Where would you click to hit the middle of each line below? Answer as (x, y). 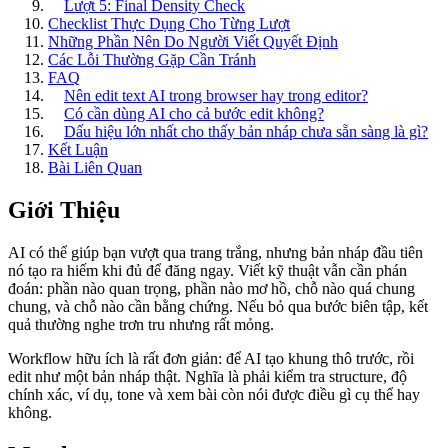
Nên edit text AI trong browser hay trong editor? (216, 95)
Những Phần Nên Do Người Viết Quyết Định (193, 41)
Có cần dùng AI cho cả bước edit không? (194, 113)
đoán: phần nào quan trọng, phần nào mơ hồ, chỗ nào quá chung (211, 288)
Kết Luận (78, 149)
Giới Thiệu (64, 209)
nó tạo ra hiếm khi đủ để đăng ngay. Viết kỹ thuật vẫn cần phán (207, 270)
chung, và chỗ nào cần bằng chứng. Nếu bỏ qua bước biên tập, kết (218, 306)
